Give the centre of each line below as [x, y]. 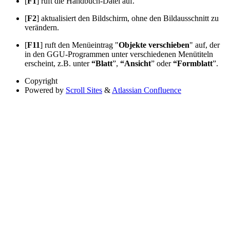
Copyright [41, 81]
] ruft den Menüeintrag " [79, 45]
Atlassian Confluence [147, 90]
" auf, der [205, 45]
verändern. [42, 27]
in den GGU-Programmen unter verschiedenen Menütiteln [119, 54]
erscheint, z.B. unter [58, 63]
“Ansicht [136, 63]
